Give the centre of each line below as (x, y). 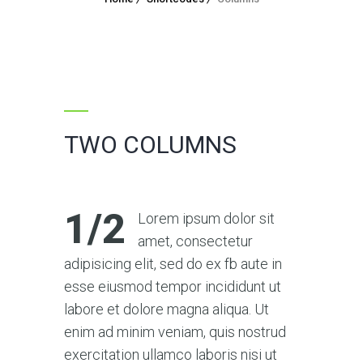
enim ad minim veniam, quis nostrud (175, 331)
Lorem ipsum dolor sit (206, 218)
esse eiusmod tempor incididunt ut (173, 286)
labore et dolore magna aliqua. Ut (167, 309)
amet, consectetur (195, 241)
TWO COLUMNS (150, 144)
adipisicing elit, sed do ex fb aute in (173, 263)
